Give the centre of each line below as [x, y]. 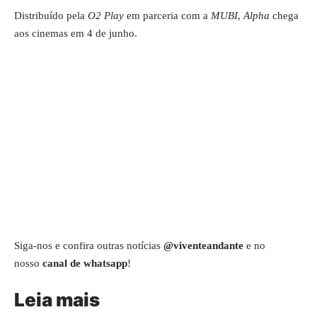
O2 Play [106, 16]
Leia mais [57, 300]
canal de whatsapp [85, 263]
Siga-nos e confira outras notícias [89, 245]
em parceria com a [167, 16]
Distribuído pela [51, 16]
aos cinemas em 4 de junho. [76, 33]
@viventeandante [203, 245]
